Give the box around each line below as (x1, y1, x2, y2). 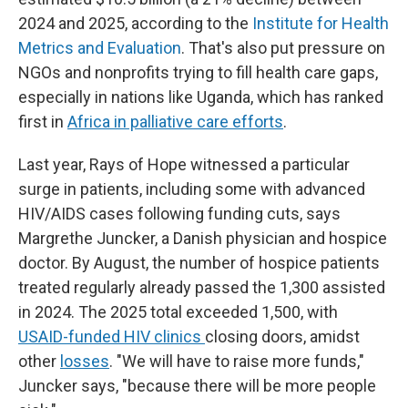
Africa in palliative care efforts (67, 112, 283, 131)
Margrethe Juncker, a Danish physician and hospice (18, 229, 387, 248)
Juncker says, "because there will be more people (18, 376, 376, 395)
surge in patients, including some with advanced (18, 179, 365, 199)
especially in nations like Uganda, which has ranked (18, 87, 383, 107)
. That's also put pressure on (181, 38, 385, 57)
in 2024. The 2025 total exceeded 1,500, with (18, 302, 338, 321)
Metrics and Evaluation (18, 38, 181, 57)
